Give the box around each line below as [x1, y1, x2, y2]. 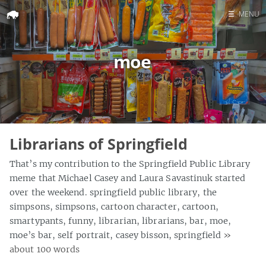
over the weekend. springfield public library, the [9, 186, 217, 198]
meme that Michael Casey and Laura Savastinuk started [9, 172, 246, 183]
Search [226, 58, 234, 69]
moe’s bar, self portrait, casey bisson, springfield [9, 229, 224, 240]
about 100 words [9, 243, 80, 255]
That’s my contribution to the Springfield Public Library [9, 158, 251, 169]
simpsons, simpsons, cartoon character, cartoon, [9, 201, 218, 212]
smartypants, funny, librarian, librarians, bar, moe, [9, 215, 232, 226]
